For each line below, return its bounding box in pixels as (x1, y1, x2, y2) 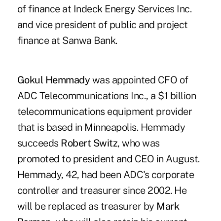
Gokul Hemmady (17, 74, 90, 86)
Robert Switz (61, 137, 118, 149)
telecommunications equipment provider (17, 106, 192, 118)
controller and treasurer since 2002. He (17, 184, 187, 197)
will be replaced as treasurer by (17, 200, 157, 213)
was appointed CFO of (90, 74, 188, 86)
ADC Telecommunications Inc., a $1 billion (17, 90, 196, 102)
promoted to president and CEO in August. (17, 153, 200, 165)
